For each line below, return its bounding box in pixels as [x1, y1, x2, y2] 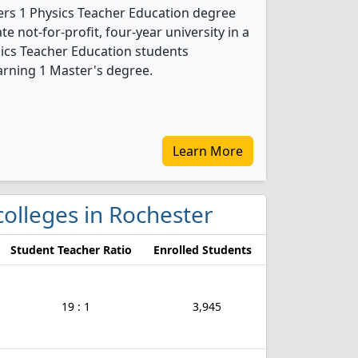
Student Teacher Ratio [10, 242, 132, 257]
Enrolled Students [153, 242, 252, 257]
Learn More [173, 142, 243, 160]
